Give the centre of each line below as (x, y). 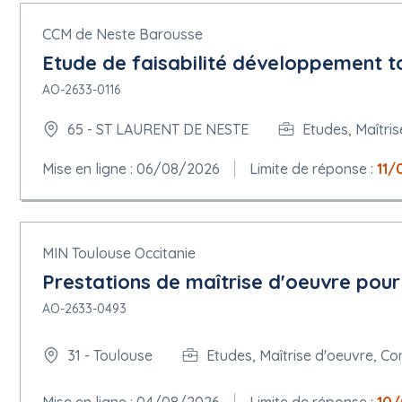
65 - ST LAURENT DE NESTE (158, 129)
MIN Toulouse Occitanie (119, 253)
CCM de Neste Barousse (122, 34)
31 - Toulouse (110, 355)
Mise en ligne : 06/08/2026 (131, 169)
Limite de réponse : (313, 169)
